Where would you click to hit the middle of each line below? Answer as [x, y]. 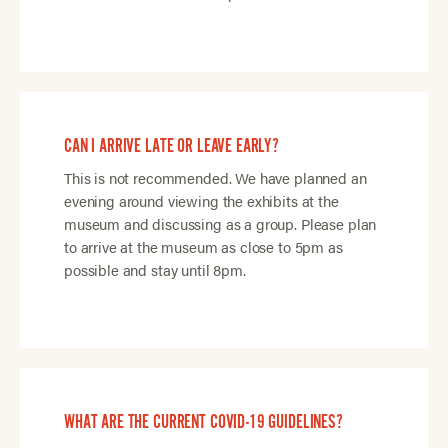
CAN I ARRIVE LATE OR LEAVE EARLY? [171, 145]
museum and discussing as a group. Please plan [220, 223]
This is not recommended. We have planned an [215, 177]
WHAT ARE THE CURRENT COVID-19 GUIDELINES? [203, 422]
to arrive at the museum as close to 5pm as [203, 246]
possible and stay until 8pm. [154, 269]
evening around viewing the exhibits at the [201, 200]
